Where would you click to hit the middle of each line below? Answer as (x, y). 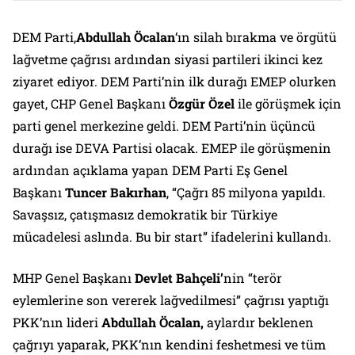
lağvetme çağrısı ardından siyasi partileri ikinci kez (168, 59)
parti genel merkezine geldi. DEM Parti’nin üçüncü (164, 126)
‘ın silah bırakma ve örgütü (256, 37)
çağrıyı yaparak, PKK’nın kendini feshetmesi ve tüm (169, 345)
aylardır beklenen (260, 323)
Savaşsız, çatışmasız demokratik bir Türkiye (145, 215)
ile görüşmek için (288, 104)
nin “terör (253, 278)
